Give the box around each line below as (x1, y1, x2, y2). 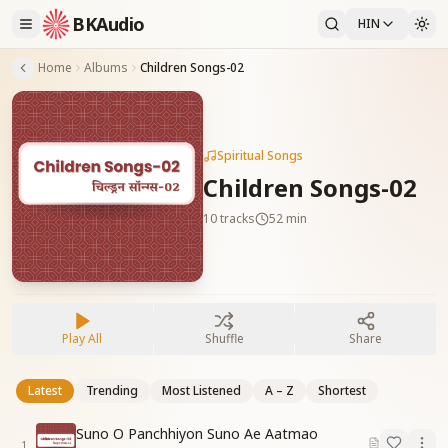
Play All (62, 329, 103, 347)
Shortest (318, 381, 366, 399)
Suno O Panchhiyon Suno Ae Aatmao (76, 424, 318, 444)
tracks (216, 210, 255, 228)
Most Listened (162, 381, 241, 399)
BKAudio (72, 12, 145, 36)
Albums (84, 59, 128, 76)
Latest (28, 381, 62, 399)
